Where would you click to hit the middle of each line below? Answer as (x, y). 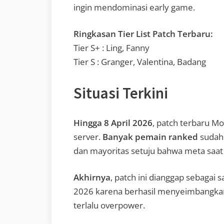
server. (88, 136)
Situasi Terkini (121, 93)
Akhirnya (92, 177)
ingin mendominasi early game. (134, 7)
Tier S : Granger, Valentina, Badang (140, 62)
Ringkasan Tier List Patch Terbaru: (143, 34)
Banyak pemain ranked (150, 136)
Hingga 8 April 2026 (113, 122)
